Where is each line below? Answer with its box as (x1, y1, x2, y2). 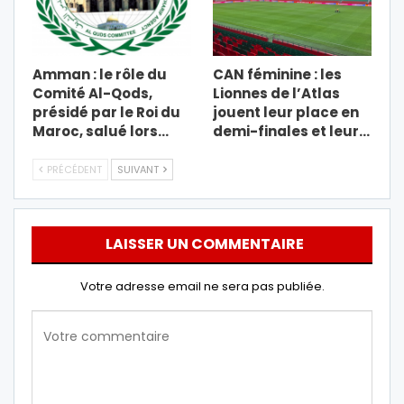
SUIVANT (117, 161, 161, 177)
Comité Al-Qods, (32, 83, 152, 103)
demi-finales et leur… (213, 121, 370, 141)
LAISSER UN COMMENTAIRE (105, 233, 304, 254)
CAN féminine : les (213, 64, 342, 84)
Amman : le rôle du (32, 64, 167, 84)
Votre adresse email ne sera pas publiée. (79, 277, 325, 295)
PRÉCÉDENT (44, 161, 102, 177)
